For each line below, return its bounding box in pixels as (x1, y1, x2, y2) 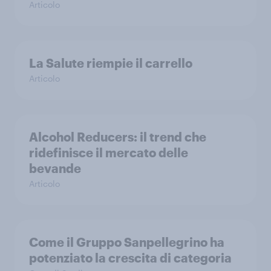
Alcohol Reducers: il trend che (29, 129, 206, 144)
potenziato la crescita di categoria (29, 250, 232, 265)
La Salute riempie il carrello (29, 55, 192, 70)
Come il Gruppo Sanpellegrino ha (29, 234, 224, 249)
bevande (29, 160, 81, 175)
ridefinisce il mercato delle (29, 145, 188, 160)
